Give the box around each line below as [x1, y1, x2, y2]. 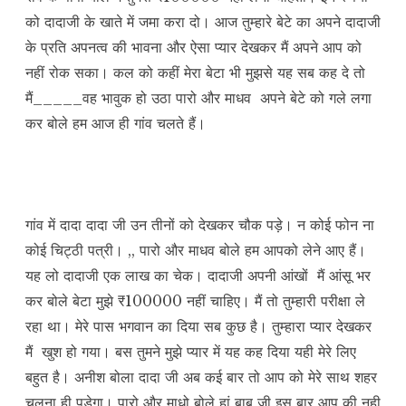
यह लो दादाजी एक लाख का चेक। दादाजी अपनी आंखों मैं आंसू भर [25, 266, 371, 285]
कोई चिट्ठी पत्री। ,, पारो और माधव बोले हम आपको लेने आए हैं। [25, 241, 366, 260]
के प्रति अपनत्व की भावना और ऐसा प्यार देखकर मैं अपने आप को [25, 38, 362, 57]
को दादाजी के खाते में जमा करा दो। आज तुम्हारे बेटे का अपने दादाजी [25, 13, 381, 32]
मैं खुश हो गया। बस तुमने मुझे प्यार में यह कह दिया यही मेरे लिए [25, 343, 356, 362]
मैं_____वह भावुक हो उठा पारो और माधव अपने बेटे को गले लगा [25, 89, 372, 108]
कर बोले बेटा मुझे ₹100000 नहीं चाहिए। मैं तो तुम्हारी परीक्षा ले [25, 292, 365, 311]
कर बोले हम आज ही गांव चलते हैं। [25, 114, 206, 133]
